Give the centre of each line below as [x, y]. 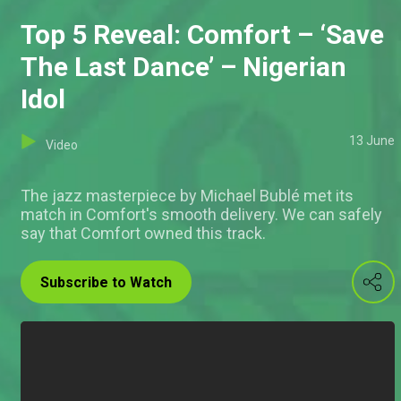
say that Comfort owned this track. [143, 234]
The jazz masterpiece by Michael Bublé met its [187, 196]
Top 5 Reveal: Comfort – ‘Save [202, 35]
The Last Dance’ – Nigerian [183, 67]
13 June [372, 141]
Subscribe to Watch [106, 283]
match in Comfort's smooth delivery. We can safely [201, 215]
